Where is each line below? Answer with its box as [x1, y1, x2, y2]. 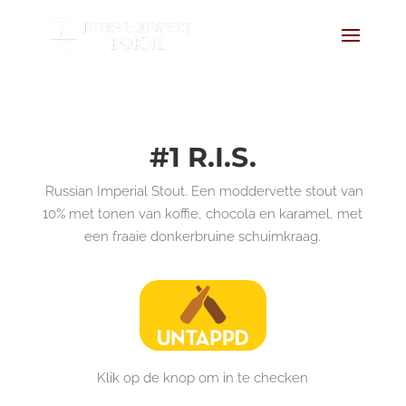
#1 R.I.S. [149, 140, 256, 174]
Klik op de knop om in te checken [97, 369, 309, 386]
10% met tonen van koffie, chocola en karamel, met [43, 206, 363, 222]
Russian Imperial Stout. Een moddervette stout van [42, 183, 364, 199]
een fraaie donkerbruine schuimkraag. [84, 228, 322, 245]
